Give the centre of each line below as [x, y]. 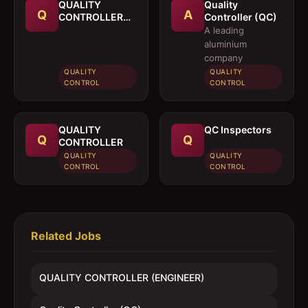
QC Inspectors [238, 130]
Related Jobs [66, 236]
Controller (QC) [241, 17]
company [223, 58]
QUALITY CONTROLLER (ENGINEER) [122, 277]
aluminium [225, 44]
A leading [224, 30]
